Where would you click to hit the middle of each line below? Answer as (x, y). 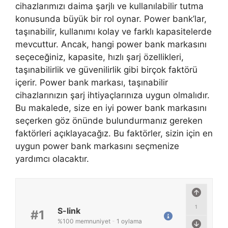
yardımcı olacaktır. (52, 159)
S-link (69, 211)
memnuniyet (93, 221)
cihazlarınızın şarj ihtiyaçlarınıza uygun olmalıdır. (112, 95)
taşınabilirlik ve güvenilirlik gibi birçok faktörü (106, 69)
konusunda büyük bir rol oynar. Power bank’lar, (111, 19)
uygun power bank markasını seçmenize (97, 146)
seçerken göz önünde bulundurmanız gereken (109, 120)
